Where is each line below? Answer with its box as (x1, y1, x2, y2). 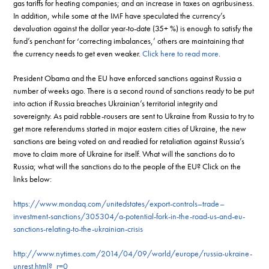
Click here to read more (142, 47, 219, 59)
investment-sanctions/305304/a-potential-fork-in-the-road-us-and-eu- (13, 210, 246, 222)
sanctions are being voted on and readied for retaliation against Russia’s (13, 135, 245, 147)
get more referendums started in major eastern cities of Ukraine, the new (13, 122, 247, 134)
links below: (13, 173, 52, 184)
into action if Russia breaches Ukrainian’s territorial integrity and (13, 97, 218, 109)
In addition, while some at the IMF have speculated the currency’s (13, 10, 226, 21)
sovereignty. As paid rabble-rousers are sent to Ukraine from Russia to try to (13, 110, 255, 121)
